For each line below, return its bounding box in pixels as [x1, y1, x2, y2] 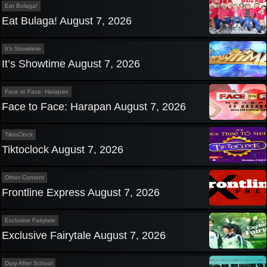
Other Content [5, 174, 44, 181]
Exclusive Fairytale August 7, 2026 [2, 229, 166, 242]
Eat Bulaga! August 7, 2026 [2, 15, 132, 27]
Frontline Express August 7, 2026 [2, 187, 160, 199]
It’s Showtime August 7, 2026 [2, 58, 140, 70]
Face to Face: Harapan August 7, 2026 [2, 101, 186, 113]
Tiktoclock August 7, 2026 [2, 144, 123, 156]
